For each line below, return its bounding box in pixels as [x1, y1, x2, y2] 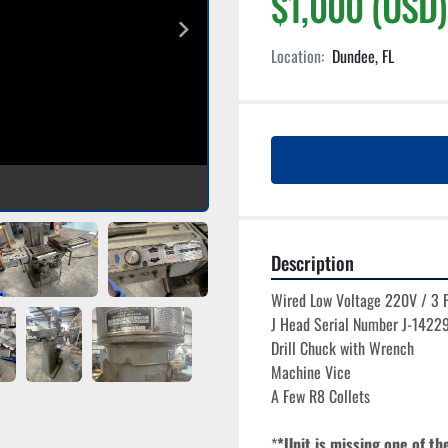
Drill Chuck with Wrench [271, 336, 414, 360]
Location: [271, 44, 324, 68]
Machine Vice [271, 360, 351, 384]
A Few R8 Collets [271, 384, 370, 408]
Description [271, 249, 354, 276]
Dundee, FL [332, 44, 394, 68]
